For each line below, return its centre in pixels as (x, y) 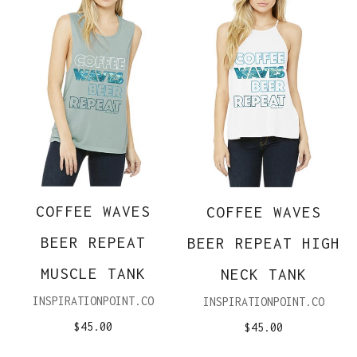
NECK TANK (263, 274)
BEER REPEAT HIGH (263, 243)
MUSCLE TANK (94, 273)
